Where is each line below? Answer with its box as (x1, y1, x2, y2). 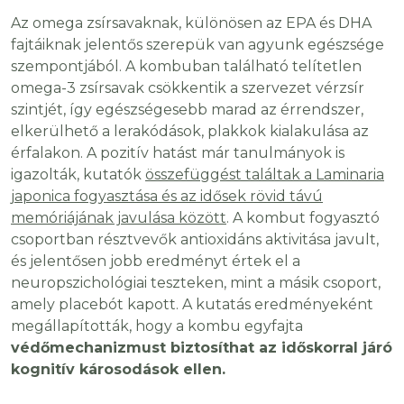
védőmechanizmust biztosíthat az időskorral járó (11, 339, 392, 357)
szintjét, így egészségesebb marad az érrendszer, (11, 101, 363, 119)
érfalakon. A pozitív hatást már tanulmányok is (11, 144, 344, 162)
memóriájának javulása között (11, 209, 226, 227)
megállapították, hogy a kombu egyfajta (11, 317, 303, 335)
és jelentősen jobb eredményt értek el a (11, 252, 300, 271)
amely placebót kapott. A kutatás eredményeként (11, 296, 373, 314)
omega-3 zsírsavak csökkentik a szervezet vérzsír (11, 79, 364, 97)
